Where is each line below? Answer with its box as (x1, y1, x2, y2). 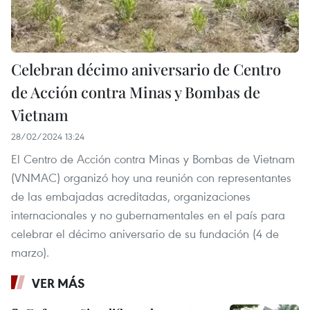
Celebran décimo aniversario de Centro (11, 59, 281, 80)
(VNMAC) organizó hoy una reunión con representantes (11, 170, 291, 186)
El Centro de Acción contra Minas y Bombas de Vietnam (11, 151, 295, 167)
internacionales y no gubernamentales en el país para (11, 207, 285, 224)
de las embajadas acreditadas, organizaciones (11, 188, 250, 205)
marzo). (11, 244, 49, 261)
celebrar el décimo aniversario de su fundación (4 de (11, 226, 279, 242)
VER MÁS (32, 275, 85, 292)
